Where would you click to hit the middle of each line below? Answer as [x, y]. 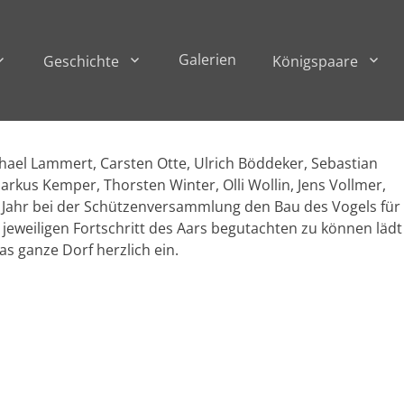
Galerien [207, 60]
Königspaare [315, 61]
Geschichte [81, 61]
